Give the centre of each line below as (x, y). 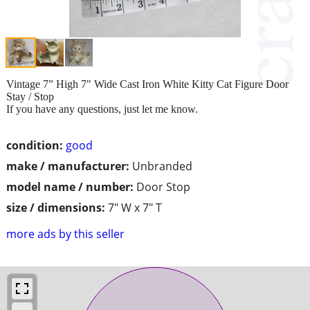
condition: (35, 145)
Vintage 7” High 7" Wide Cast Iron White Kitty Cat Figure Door (147, 84)
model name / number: (70, 186)
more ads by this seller (65, 234)
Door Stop (163, 186)
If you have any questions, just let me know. (102, 109)
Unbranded (162, 166)
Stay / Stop (30, 96)
